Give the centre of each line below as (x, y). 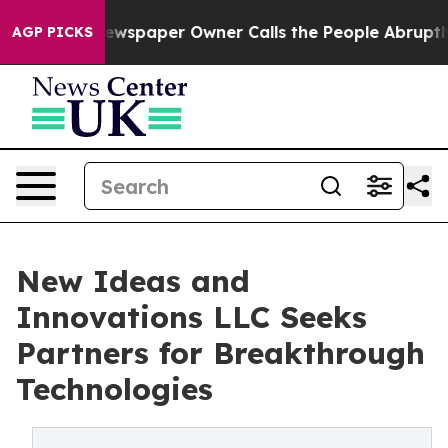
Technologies (114, 389)
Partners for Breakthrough (220, 353)
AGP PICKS (52, 32)
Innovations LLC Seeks (191, 317)
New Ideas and (133, 281)
